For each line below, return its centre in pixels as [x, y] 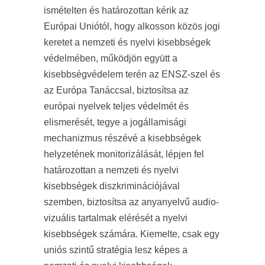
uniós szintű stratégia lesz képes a [116, 250]
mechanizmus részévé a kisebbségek [122, 138]
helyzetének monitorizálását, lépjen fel [124, 154]
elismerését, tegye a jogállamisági [115, 122]
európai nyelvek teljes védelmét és [116, 106]
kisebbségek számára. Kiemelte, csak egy [132, 234]
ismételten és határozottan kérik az [116, 10]
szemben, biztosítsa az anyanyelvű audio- [131, 202]
